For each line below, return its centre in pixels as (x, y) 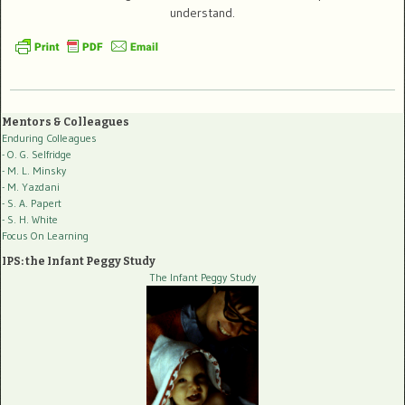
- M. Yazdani (31, 187)
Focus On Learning (45, 236)
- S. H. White (30, 220)
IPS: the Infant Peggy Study (79, 262)
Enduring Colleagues (49, 138)
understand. (202, 13)
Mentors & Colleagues (66, 122)
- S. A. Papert (32, 203)
